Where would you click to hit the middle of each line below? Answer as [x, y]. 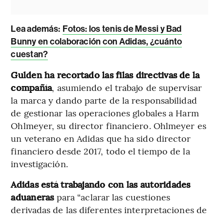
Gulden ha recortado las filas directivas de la [105, 74]
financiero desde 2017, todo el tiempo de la [100, 151]
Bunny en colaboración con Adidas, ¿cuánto [97, 41]
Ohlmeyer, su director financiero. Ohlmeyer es [109, 125]
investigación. [39, 163]
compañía [32, 87]
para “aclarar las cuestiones [113, 197]
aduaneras [34, 197]
